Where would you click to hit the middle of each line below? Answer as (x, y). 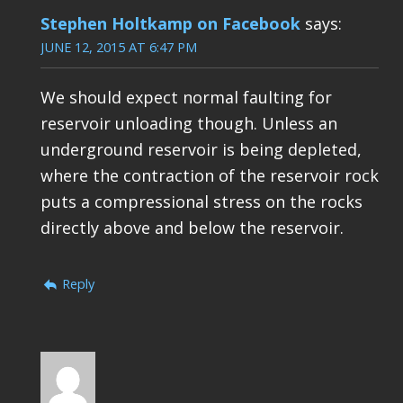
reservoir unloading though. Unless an (188, 124)
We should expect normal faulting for (186, 98)
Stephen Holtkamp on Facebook (170, 24)
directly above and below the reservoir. (192, 228)
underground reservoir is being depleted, (201, 150)
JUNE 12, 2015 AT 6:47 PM (118, 47)
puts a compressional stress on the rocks (201, 202)
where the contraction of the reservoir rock (209, 176)
